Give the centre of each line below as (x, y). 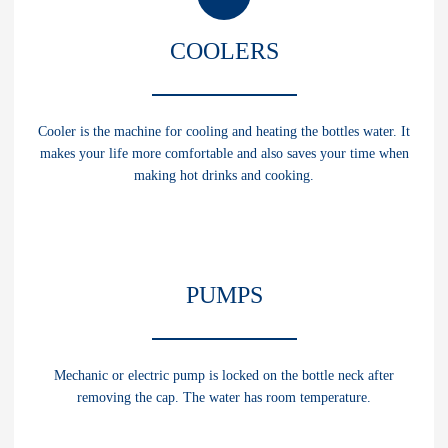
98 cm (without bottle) (279, 364)
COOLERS (224, 51)
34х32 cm (250, 395)
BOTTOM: (57, 395)
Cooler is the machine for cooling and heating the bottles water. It (224, 131)
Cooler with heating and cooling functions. (167, 321)
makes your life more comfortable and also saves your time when (224, 153)
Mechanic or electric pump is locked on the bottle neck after (224, 375)
